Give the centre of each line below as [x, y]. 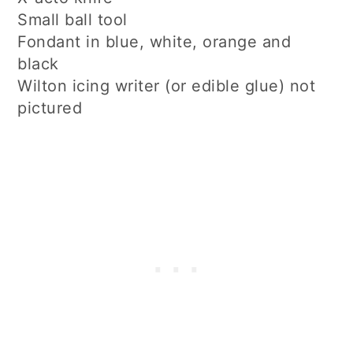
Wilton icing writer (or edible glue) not [167, 85]
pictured [50, 108]
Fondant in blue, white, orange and [154, 41]
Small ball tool [72, 19]
